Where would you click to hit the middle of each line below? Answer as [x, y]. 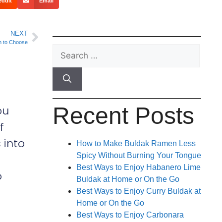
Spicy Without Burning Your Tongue [139, 155]
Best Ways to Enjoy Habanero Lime [139, 167]
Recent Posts [123, 115]
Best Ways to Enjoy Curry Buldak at [139, 191]
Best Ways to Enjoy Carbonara [130, 215]
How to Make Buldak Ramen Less [136, 143]
